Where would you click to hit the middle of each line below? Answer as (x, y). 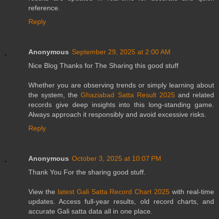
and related (194, 95)
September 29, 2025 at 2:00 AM (121, 52)
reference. (44, 8)
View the (43, 192)
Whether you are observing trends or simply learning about (121, 85)
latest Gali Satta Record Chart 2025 (114, 192)
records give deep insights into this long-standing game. (121, 105)
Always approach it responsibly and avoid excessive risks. (117, 115)
